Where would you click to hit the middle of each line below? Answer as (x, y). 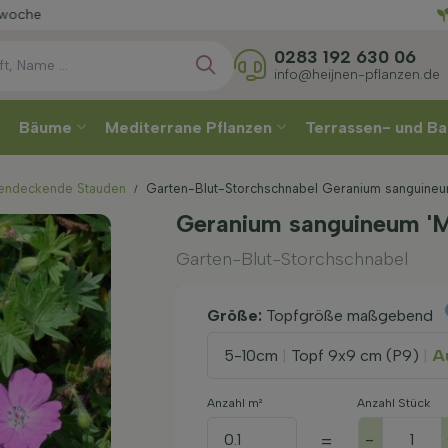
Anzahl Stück (393, 403)
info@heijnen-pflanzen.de (356, 73)
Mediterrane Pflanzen (190, 127)
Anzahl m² (234, 403)
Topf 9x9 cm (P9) (354, 355)
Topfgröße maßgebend (351, 315)
